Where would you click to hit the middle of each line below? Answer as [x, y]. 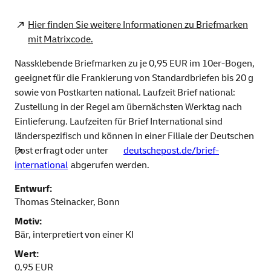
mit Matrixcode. [60, 40]
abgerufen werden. [109, 165]
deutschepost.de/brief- [171, 151]
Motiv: [28, 222]
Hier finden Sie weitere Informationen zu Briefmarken [138, 25]
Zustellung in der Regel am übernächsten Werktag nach [128, 107]
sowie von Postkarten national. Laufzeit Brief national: [125, 93]
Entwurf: [33, 189]
